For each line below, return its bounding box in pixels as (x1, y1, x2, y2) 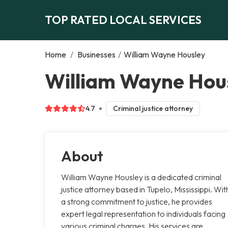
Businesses (77, 49, 116, 60)
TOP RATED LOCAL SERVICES (45, 12, 202, 27)
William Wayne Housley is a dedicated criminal (61, 172, 221, 182)
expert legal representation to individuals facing (61, 208, 225, 219)
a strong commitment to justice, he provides (61, 196, 212, 207)
